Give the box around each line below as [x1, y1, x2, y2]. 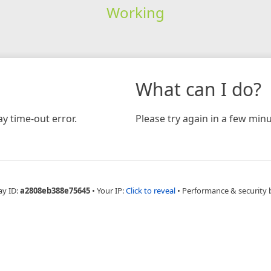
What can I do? [135, 76, 261, 102]
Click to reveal [126, 184, 175, 196]
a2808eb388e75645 [20, 184, 90, 196]
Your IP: [97, 184, 126, 196]
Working [106, 2, 165, 22]
